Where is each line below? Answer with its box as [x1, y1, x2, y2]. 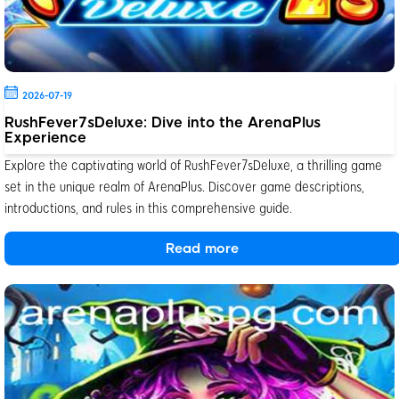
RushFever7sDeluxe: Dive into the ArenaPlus [4, 113, 321, 131]
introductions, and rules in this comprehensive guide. [4, 198, 292, 216]
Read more [166, 240, 240, 256]
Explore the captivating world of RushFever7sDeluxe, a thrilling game [4, 155, 382, 173]
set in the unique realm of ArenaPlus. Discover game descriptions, [4, 176, 364, 194]
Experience [4, 128, 86, 146]
